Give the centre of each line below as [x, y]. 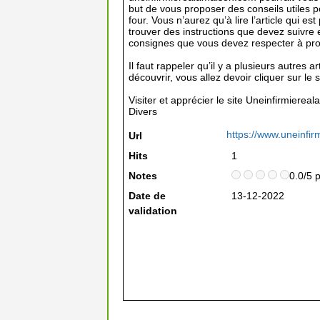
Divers [143, 111]
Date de [147, 196]
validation [153, 211]
